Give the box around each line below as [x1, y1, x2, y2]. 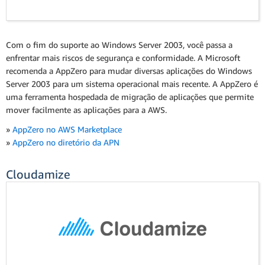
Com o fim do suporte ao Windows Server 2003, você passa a [6, 39, 232, 50]
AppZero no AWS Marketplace [12, 124, 122, 134]
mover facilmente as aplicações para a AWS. [6, 104, 167, 115]
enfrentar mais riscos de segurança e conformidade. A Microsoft [6, 52, 240, 63]
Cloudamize [6, 167, 70, 181]
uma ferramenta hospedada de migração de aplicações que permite [6, 91, 254, 102]
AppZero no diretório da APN [12, 137, 119, 147]
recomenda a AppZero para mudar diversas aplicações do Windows [6, 65, 252, 76]
